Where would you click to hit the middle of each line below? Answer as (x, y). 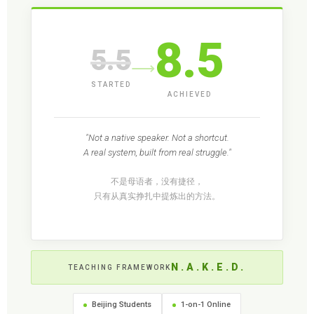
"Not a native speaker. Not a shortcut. (157, 138)
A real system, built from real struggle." (157, 153)
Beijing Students (122, 305)
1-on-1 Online (206, 305)
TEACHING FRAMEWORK (120, 267)
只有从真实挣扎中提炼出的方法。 (157, 197)
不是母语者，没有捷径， (157, 182)
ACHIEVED (189, 95)
